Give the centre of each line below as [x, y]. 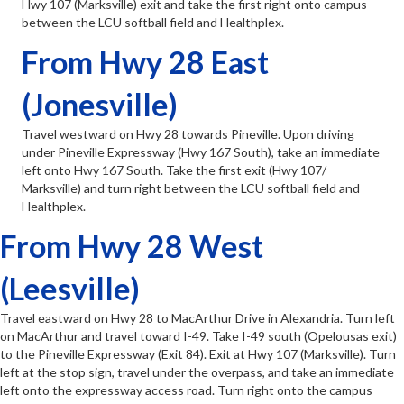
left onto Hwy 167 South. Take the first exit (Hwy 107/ [174, 170]
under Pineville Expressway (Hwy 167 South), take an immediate [201, 152]
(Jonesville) [100, 105]
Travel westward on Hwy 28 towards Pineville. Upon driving [188, 134]
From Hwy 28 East [145, 62]
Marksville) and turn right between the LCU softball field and [191, 188]
